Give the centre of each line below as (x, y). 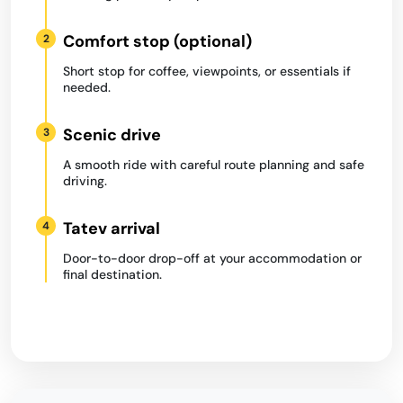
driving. (85, 181)
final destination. (112, 274)
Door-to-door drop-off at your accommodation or (212, 258)
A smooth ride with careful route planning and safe (214, 165)
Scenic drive (112, 135)
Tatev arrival (112, 228)
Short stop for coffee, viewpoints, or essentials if (207, 71)
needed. (87, 87)
